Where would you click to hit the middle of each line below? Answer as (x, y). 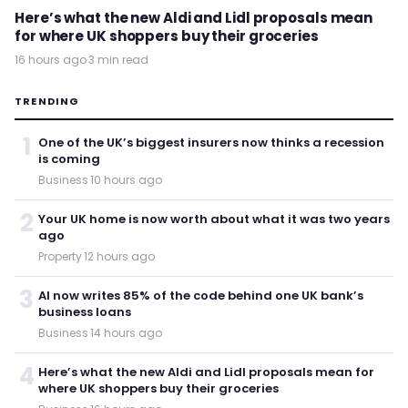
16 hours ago (51, 59)
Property (60, 256)
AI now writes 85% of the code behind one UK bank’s (201, 295)
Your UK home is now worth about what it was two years (214, 219)
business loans (85, 311)
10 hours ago (126, 179)
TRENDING (47, 101)
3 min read (118, 59)
